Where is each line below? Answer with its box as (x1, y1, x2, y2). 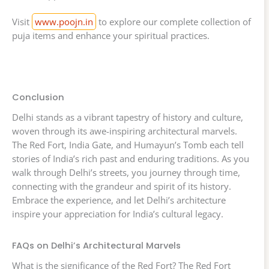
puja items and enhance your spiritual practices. (12, 29, 210, 41)
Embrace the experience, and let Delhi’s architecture (12, 193, 226, 206)
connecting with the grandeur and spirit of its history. (12, 180, 231, 192)
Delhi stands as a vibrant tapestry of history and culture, (12, 110, 243, 123)
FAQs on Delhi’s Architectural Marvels (12, 239, 181, 252)
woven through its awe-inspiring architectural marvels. (12, 124, 237, 137)
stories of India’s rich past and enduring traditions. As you (12, 152, 249, 165)
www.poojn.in (35, 15, 93, 28)
